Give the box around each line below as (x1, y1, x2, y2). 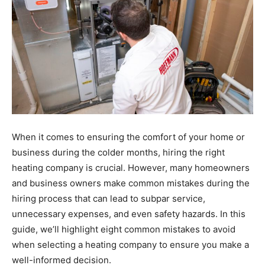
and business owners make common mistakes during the (12, 177, 250, 189)
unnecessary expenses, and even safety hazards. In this (12, 208, 245, 219)
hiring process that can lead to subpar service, (12, 193, 205, 204)
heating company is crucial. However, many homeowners (12, 162, 250, 173)
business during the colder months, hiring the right (12, 147, 225, 158)
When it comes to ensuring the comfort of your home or (12, 131, 245, 143)
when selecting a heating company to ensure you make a (12, 239, 249, 250)
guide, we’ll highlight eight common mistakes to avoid (12, 224, 235, 235)
